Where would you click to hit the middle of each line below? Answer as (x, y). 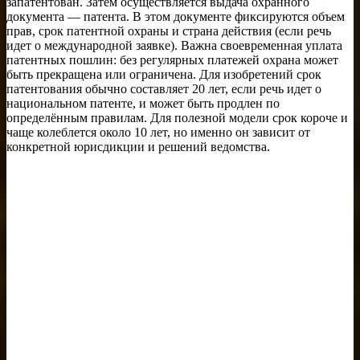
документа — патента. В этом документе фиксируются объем (176, 16)
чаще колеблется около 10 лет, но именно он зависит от (158, 132)
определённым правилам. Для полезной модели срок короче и (177, 117)
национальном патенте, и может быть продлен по (143, 103)
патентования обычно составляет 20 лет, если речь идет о (164, 88)
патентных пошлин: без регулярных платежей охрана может (172, 59)
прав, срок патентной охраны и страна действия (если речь (169, 31)
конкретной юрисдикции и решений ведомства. (138, 146)
